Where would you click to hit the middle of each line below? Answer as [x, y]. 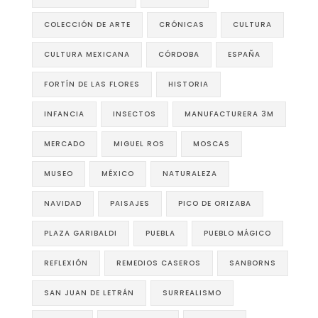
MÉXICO [118, 173]
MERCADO [65, 143]
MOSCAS [212, 143]
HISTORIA [188, 84]
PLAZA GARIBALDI [81, 233]
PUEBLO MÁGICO [237, 233]
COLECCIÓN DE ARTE [87, 24]
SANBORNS [253, 263]
